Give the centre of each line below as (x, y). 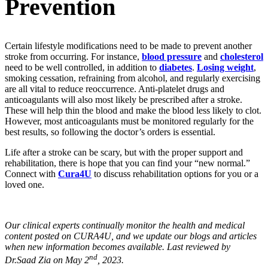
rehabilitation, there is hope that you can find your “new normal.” (127, 163)
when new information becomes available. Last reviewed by (118, 247)
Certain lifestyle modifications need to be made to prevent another (128, 46)
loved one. (25, 185)
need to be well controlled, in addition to (82, 68)
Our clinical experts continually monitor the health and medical (125, 226)
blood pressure (172, 57)
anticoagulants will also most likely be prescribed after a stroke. (124, 100)
